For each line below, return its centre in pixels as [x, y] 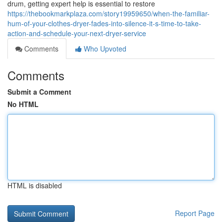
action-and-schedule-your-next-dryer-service [77, 33]
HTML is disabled [35, 185]
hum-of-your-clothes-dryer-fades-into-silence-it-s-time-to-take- [104, 23]
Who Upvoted [104, 49]
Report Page [195, 213]
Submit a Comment [39, 92]
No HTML [23, 104]
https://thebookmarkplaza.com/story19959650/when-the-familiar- [109, 13]
